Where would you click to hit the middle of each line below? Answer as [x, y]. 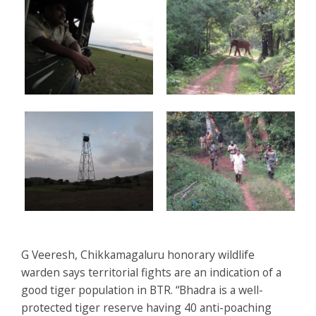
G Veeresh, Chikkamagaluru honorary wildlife [138, 255]
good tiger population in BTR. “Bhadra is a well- [142, 290]
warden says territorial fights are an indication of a [151, 273]
